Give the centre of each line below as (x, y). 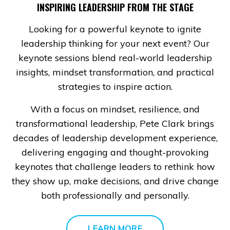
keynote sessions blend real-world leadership (115, 57)
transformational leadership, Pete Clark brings (115, 123)
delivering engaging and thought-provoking (115, 152)
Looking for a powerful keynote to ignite (115, 29)
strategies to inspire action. (115, 86)
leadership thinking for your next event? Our (115, 43)
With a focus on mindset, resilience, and (115, 109)
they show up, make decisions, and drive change (115, 181)
